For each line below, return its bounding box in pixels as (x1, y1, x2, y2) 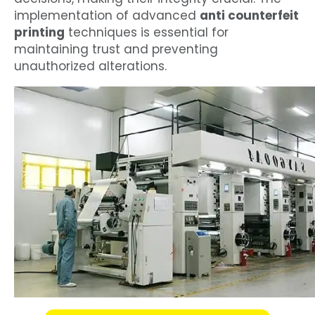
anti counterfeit (200, 7, 299, 25)
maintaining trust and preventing (14, 41, 218, 58)
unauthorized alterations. (14, 58, 167, 75)
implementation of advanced (14, 7, 200, 25)
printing (14, 24, 65, 41)
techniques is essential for (65, 24, 229, 41)
